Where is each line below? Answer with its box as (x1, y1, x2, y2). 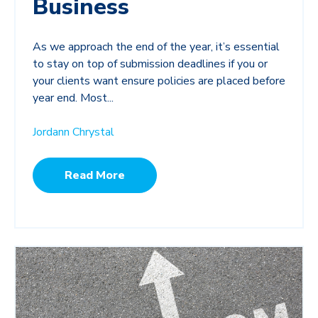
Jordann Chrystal (33, 124, 114, 141)
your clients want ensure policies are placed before (33, 73, 285, 89)
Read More (65, 168, 125, 184)
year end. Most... (33, 90, 114, 106)
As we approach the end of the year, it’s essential (33, 39, 280, 55)
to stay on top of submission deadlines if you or (33, 56, 268, 72)
